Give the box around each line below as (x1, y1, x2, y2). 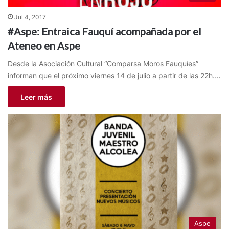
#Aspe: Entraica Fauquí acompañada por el (8, 25, 201, 37)
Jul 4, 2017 (14, 13, 46, 21)
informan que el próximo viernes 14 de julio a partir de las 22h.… (8, 71, 221, 80)
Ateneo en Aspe (8, 39, 80, 52)
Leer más (20, 92, 52, 101)
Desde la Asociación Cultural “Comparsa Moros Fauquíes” (8, 59, 198, 68)
